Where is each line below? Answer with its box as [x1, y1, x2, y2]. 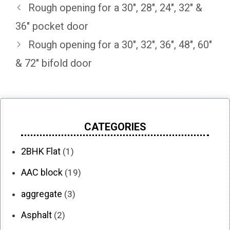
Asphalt [21, 209, 52, 221]
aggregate [21, 188, 62, 199]
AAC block [21, 167, 63, 178]
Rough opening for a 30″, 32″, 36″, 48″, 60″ [28, 38, 212, 51]
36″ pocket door [15, 20, 88, 32]
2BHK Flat [21, 145, 61, 157]
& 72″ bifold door [15, 56, 92, 69]
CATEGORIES [84, 120, 146, 133]
